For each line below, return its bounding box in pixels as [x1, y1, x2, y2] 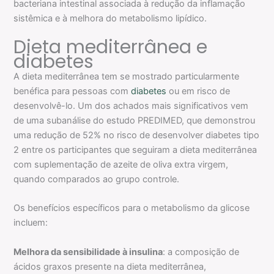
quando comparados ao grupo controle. [13, 174, 180, 185]
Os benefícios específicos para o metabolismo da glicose [13, 202, 250, 214]
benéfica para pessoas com [13, 86, 129, 97]
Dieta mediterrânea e [13, 34, 208, 61]
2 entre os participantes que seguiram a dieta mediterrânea [13, 144, 257, 156]
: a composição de [163, 246, 240, 257]
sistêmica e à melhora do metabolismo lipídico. [13, 12, 207, 24]
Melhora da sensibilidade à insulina [13, 246, 163, 257]
